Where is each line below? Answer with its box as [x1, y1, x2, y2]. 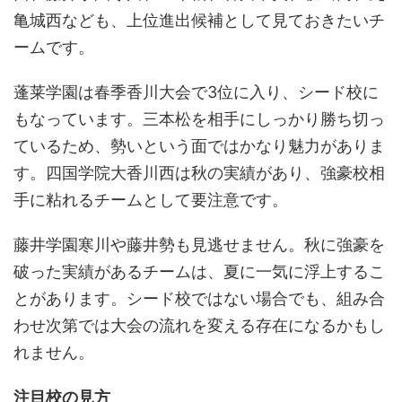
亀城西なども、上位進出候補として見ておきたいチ [13, 11, 385, 31]
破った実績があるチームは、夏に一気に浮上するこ [13, 262, 385, 282]
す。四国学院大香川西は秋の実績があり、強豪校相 [13, 163, 385, 183]
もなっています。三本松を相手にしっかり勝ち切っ [13, 109, 385, 129]
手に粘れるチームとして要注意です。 [13, 190, 288, 210]
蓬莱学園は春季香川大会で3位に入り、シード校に [13, 83, 379, 102]
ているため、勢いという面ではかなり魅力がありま [13, 136, 385, 156]
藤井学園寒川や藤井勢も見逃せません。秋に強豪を [13, 235, 385, 255]
